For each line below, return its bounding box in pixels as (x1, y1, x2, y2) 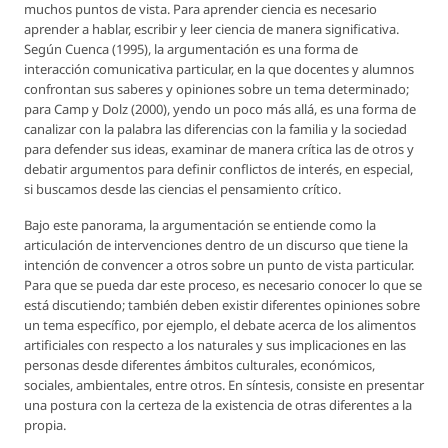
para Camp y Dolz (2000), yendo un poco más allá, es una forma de (24, 100, 416, 119)
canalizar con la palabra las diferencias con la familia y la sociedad (24, 120, 407, 139)
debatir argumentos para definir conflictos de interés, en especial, (24, 160, 413, 179)
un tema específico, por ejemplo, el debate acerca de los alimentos (24, 316, 416, 335)
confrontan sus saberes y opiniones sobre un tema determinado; (24, 80, 409, 99)
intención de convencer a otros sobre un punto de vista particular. (24, 256, 414, 275)
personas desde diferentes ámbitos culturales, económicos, (24, 356, 375, 375)
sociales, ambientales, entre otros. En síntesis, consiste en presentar (24, 376, 424, 395)
